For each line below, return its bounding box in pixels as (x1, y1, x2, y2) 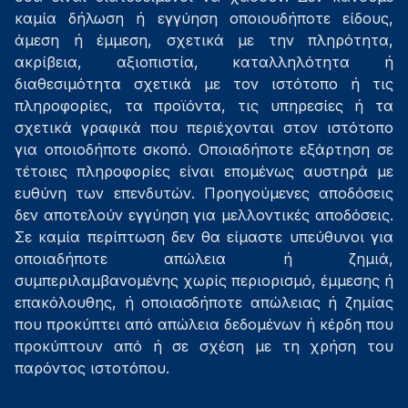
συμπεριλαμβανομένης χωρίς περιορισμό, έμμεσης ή (15, 271, 393, 290)
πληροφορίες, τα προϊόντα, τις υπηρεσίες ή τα (15, 97, 393, 115)
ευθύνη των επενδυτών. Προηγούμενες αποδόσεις (15, 184, 393, 202)
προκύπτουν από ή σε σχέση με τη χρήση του (15, 337, 393, 355)
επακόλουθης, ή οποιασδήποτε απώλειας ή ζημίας (15, 293, 393, 311)
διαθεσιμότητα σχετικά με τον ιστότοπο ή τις (15, 75, 393, 93)
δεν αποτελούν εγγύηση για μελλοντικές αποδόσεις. (15, 206, 393, 224)
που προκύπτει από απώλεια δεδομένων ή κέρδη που (15, 315, 393, 333)
